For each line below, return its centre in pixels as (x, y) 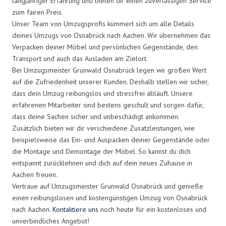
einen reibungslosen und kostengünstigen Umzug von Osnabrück (110, 197)
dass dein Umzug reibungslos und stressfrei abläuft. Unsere (102, 93)
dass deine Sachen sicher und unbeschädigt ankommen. (96, 116)
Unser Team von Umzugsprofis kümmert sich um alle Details (103, 23)
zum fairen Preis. (38, 12)
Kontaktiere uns (75, 209)
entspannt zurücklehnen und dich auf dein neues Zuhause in (102, 163)
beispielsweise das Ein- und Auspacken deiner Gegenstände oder (111, 139)
